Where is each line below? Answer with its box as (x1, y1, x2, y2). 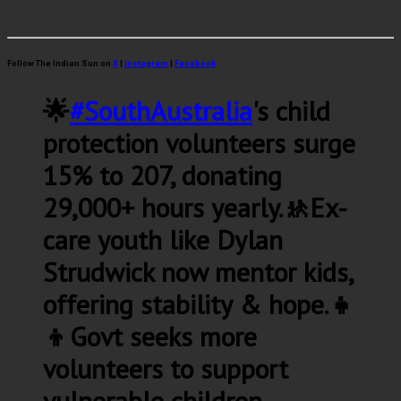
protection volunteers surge (43, 124, 355, 160)
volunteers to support (43, 350, 288, 386)
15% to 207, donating (43, 157, 282, 192)
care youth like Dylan (43, 221, 283, 257)
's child (252, 92, 330, 128)
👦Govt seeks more (43, 318, 257, 354)
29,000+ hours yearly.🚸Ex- (43, 189, 347, 225)
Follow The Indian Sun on (7, 57, 113, 68)
